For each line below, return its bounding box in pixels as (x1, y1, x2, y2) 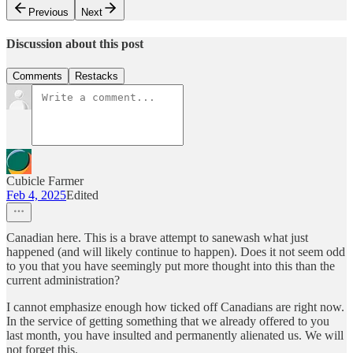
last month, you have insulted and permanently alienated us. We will (6, 329, 344, 343)
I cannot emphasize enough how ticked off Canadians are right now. (6, 300, 344, 314)
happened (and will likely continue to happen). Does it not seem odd (6, 245, 345, 259)
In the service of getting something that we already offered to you (6, 314, 329, 329)
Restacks (75, 70, 118, 83)
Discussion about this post (6, 36, 143, 50)
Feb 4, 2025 (6, 188, 66, 203)
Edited (66, 188, 98, 203)
